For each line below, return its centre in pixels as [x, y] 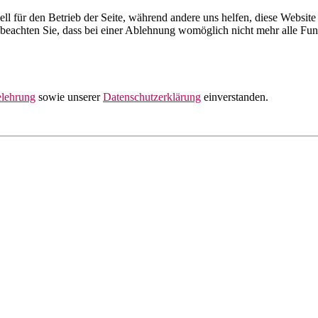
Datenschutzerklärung [152, 97]
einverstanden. [235, 97]
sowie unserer [69, 97]
